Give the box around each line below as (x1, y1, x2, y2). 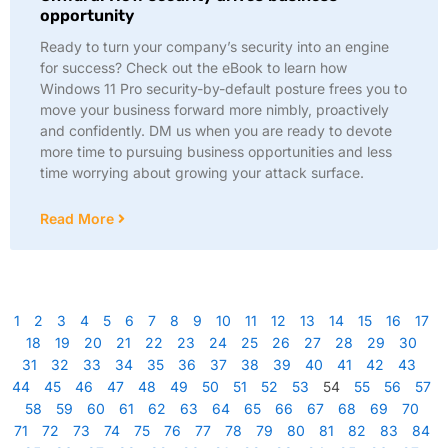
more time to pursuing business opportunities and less (40, 143, 392, 160)
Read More (40, 210, 118, 227)
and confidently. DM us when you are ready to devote (40, 122, 392, 139)
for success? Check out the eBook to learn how (40, 59, 347, 76)
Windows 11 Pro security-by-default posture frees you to (40, 80, 407, 97)
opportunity (40, 6, 134, 25)
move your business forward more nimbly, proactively (40, 101, 389, 118)
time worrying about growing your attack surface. (40, 164, 364, 181)
